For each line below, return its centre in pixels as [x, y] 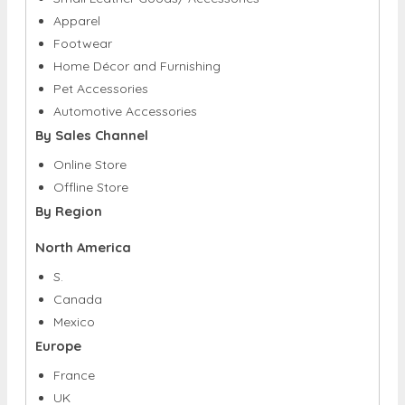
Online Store [90, 115]
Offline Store [91, 138]
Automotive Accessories [125, 62]
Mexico [74, 273]
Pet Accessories [101, 39]
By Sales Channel [92, 86]
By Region [69, 162]
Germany [81, 394]
